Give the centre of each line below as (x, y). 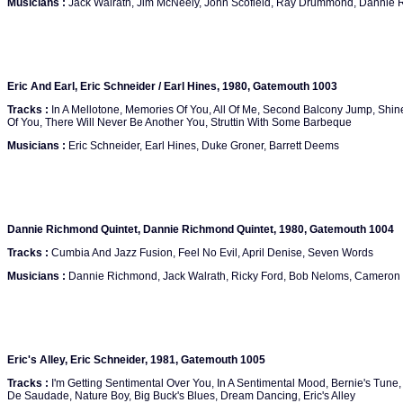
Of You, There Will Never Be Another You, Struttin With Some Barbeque (179, 122)
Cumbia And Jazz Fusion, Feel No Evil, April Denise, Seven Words (211, 253)
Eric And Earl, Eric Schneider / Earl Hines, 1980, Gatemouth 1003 (172, 86)
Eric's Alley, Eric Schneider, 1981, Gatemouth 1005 (136, 360)
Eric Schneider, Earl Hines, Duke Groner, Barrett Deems (202, 146)
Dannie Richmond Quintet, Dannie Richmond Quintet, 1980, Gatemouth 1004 (201, 229)
